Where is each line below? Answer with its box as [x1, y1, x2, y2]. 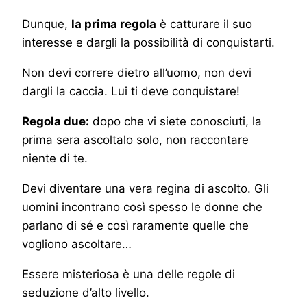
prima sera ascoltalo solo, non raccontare [22, 133, 249, 147]
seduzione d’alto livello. [22, 286, 149, 300]
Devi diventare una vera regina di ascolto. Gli [22, 182, 269, 196]
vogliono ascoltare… [22, 237, 132, 251]
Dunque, [22, 17, 71, 32]
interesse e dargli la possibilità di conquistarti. [22, 36, 275, 50]
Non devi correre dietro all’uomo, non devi [22, 66, 251, 80]
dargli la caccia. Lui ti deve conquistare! [22, 84, 240, 99]
